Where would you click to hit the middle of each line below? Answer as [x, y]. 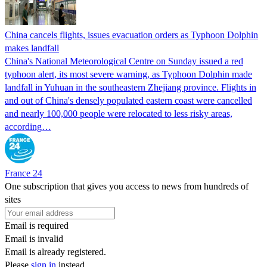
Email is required [37, 225]
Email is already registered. [55, 252]
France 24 [24, 173]
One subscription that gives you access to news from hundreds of [127, 186]
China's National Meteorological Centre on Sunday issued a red [124, 61]
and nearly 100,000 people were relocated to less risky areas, [119, 113]
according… [28, 126]
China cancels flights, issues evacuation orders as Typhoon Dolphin [131, 35]
